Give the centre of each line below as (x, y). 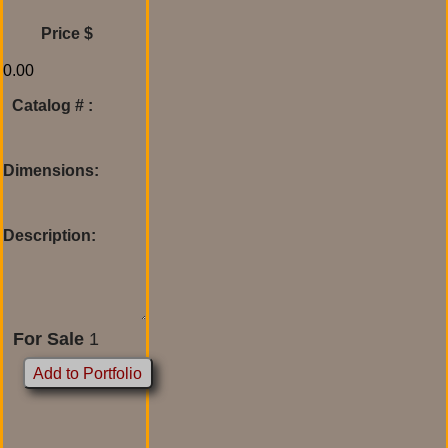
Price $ (67, 33)
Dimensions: (51, 170)
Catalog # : (52, 105)
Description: (49, 235)
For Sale (48, 338)
